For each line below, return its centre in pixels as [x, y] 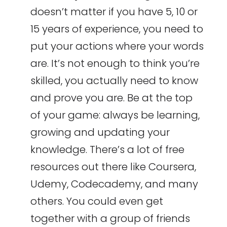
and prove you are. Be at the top [111, 98]
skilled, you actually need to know [114, 81]
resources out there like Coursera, [113, 167]
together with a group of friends [110, 219]
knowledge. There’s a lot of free [107, 150]
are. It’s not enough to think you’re [115, 64]
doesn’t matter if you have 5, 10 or [114, 12]
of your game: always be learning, [115, 115]
